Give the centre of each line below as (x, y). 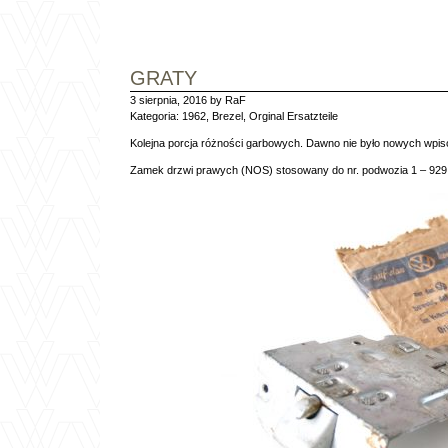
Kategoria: (156, 116)
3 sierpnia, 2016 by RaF (188, 100)
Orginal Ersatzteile (293, 116)
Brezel (227, 116)
